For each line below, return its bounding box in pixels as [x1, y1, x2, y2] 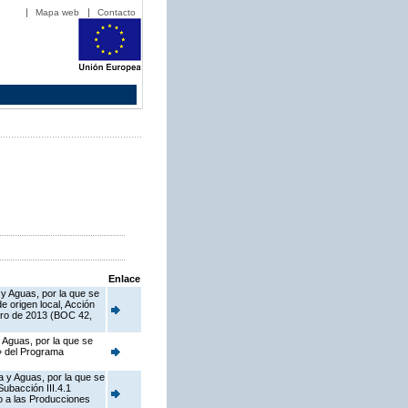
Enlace [108, 273, 140, 285]
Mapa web [36, 7, 79, 17]
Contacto [97, 7, 136, 17]
